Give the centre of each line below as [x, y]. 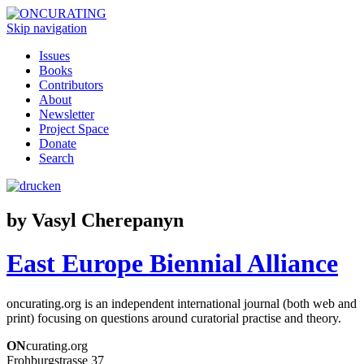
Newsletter [67, 114]
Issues [54, 56]
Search [56, 158]
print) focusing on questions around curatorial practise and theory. [174, 318]
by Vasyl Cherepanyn [95, 220]
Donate [58, 143]
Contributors [71, 85]
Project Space [74, 129]
